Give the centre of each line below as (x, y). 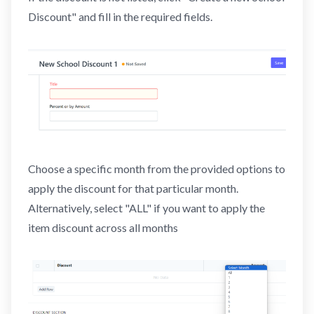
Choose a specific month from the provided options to (157, 168)
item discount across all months (103, 227)
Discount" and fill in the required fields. (120, 17)
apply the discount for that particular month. (133, 188)
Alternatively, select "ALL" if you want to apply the (146, 207)
